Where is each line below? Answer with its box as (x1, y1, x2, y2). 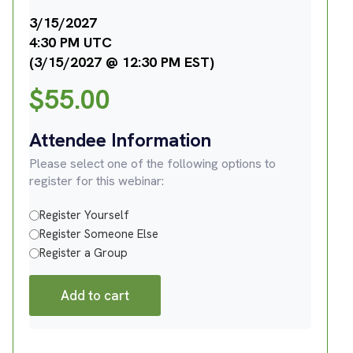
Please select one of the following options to (29, 155, 276, 172)
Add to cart (61, 287, 129, 304)
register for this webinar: (29, 173, 164, 189)
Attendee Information (29, 128, 211, 152)
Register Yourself (39, 207, 129, 223)
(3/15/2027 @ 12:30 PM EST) (29, 53, 214, 71)
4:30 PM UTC (29, 33, 112, 51)
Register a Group (39, 245, 128, 261)
